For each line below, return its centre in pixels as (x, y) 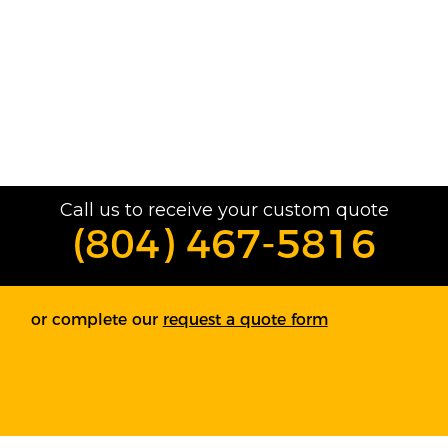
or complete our (96, 320)
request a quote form (245, 320)
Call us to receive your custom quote (224, 210)
